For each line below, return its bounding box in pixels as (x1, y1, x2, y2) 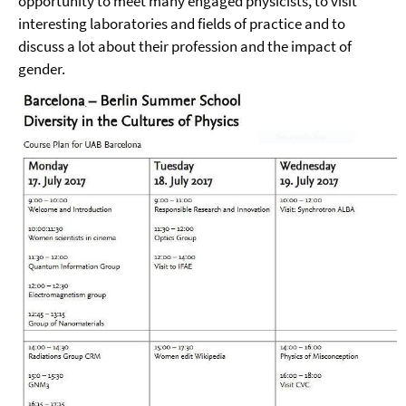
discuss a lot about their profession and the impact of (18, 36, 352, 56)
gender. (18, 59, 65, 79)
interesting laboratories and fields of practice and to (18, 14, 345, 34)
